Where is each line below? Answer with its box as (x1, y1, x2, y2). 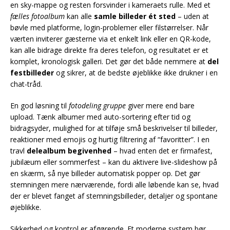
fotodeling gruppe (69, 101, 126, 110)
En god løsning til (10, 101, 69, 110)
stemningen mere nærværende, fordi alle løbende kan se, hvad (10, 180, 219, 189)
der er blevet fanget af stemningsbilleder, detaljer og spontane (10, 191, 218, 201)
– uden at (176, 11, 209, 21)
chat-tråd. (10, 79, 42, 89)
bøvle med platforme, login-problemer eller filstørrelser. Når (10, 23, 208, 32)
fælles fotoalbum (10, 11, 65, 21)
